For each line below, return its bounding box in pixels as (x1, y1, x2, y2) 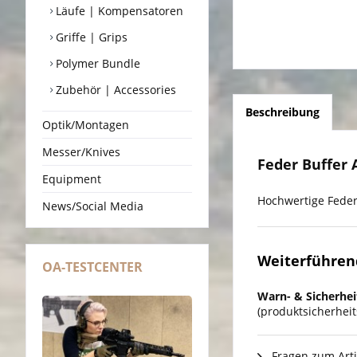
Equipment (42, 171, 101, 186)
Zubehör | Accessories (53, 81, 176, 97)
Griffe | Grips (53, 29, 127, 45)
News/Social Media (42, 198, 143, 214)
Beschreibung (245, 104, 320, 120)
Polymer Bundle (53, 55, 140, 71)
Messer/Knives (42, 143, 120, 159)
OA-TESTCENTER (42, 257, 143, 276)
